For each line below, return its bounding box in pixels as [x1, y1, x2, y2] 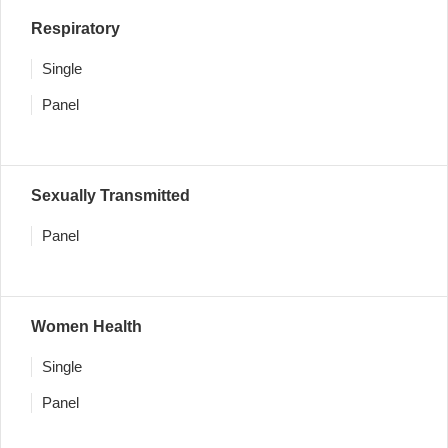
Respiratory [31, 20, 120, 37]
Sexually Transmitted [31, 187, 190, 204]
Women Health [31, 318, 142, 335]
